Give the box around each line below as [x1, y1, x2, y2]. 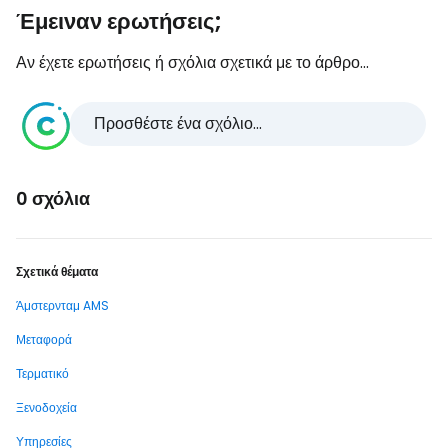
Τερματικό [16, 365, 69, 383]
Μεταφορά [16, 331, 72, 349]
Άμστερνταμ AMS [16, 297, 109, 315]
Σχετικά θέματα [16, 263, 98, 281]
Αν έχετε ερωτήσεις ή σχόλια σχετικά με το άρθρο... [16, 51, 369, 75]
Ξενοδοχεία [16, 399, 77, 417]
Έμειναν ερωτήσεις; [16, 6, 222, 38]
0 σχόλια [16, 186, 90, 212]
